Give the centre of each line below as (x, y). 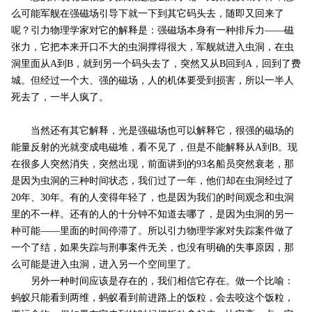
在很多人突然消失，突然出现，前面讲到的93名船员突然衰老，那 (152, 164)
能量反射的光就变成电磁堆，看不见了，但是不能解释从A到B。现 (154, 148)
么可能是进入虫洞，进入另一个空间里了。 (103, 265)
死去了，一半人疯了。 (60, 97)
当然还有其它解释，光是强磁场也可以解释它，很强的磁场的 (152, 131)
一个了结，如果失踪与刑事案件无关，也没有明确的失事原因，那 (152, 248)
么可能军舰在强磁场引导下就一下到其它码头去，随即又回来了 (147, 14)
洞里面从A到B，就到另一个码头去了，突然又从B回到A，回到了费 (156, 64)
